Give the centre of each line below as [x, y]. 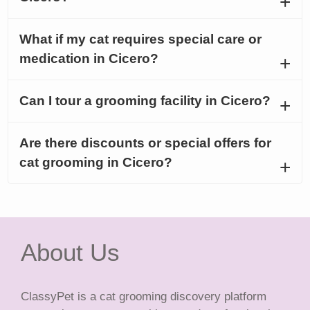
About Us [70, 252]
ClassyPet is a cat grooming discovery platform [144, 296]
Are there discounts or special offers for [146, 143]
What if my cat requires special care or [141, 39]
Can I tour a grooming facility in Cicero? [145, 100]
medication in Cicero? [89, 58]
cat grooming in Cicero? [96, 162]
